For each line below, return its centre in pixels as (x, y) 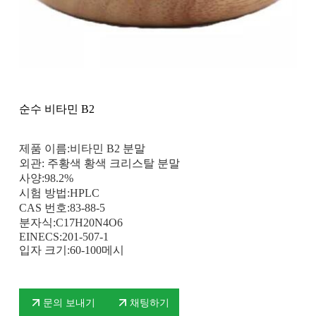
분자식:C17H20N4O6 (71, 223)
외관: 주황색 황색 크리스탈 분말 (99, 164)
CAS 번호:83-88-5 (62, 208)
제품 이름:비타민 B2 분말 (82, 149)
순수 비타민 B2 (56, 109)
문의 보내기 (69, 302)
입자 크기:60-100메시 (71, 250)
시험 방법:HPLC (59, 193)
